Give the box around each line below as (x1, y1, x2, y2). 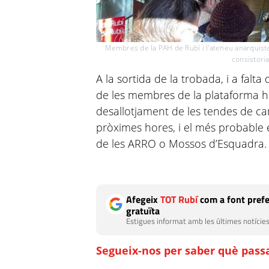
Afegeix (126, 192, 161, 207)
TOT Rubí (160, 192, 198, 207)
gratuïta (126, 203, 160, 218)
